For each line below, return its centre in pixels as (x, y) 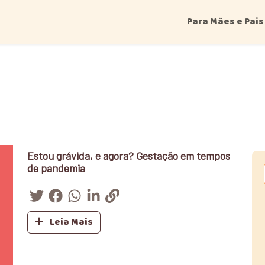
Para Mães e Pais (225, 22)
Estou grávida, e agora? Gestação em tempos (129, 156)
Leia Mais (71, 222)
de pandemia (56, 168)
